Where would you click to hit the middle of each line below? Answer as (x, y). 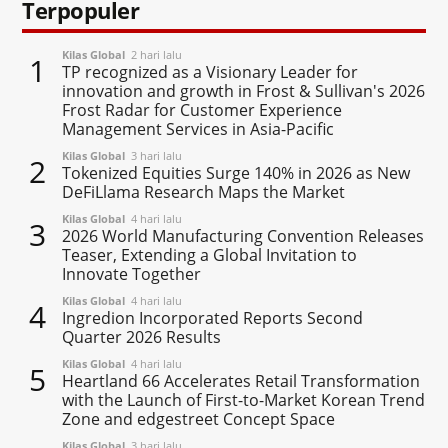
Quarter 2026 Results (142, 336)
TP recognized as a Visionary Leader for (210, 71)
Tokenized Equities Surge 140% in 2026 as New (236, 172)
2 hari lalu (154, 54)
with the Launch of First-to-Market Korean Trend (244, 399)
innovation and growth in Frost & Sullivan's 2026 (244, 90)
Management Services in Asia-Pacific (198, 128)
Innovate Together (132, 273)
